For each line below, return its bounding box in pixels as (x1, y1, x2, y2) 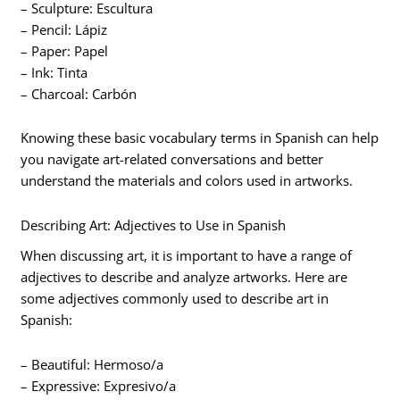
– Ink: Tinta (21, 62, 88, 81)
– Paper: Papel (21, 41, 109, 60)
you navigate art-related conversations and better (21, 150, 324, 169)
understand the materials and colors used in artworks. (21, 171, 354, 190)
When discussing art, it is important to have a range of (21, 246, 353, 265)
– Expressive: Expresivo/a (21, 376, 177, 395)
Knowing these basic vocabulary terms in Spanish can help (21, 129, 379, 147)
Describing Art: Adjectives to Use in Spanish (21, 215, 287, 234)
